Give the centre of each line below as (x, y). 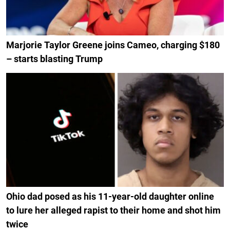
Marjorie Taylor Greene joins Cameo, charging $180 (113, 45)
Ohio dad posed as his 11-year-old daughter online (110, 197)
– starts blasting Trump (54, 59)
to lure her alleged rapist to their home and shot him (113, 210)
